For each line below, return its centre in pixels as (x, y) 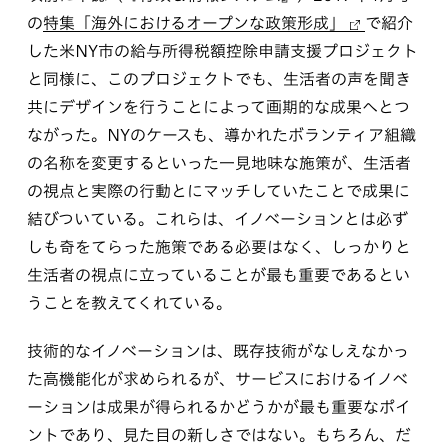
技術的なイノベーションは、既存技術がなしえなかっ (217, 350)
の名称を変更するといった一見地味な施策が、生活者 (218, 162)
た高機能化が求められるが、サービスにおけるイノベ (217, 378)
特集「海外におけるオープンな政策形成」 (193, 22)
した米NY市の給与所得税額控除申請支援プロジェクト (222, 50)
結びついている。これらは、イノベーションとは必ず (217, 218)
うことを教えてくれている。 (129, 302)
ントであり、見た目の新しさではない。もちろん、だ (218, 434)
